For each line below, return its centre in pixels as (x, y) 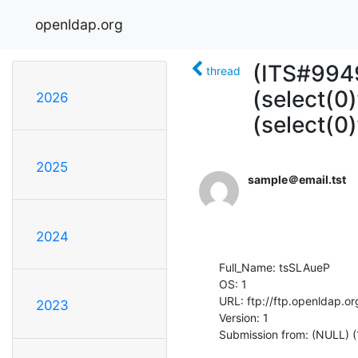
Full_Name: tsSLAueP (274, 267)
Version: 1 (244, 317)
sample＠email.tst (297, 179)
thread (223, 70)
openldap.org (79, 24)
